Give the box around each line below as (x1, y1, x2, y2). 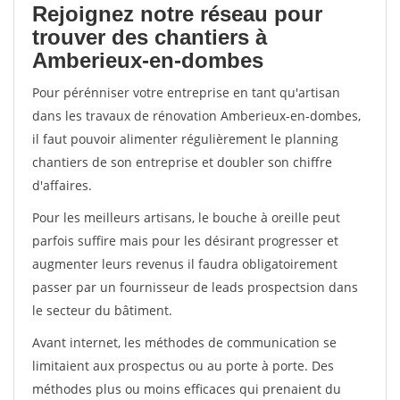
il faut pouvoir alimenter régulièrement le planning (32, 130, 338, 147)
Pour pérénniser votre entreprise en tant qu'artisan (32, 84, 340, 101)
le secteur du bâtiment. (32, 302, 172, 319)
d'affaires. (32, 177, 92, 194)
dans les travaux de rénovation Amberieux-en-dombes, (32, 107, 361, 124)
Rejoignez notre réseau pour (32, 2, 322, 26)
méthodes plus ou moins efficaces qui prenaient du (32, 380, 341, 397)
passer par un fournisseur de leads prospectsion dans (32, 279, 358, 296)
